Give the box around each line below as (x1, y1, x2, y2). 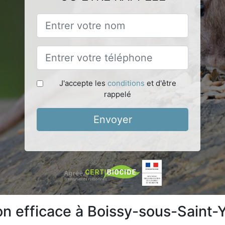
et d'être (144, 78, 176, 88)
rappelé (104, 89, 131, 99)
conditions (107, 78, 145, 88)
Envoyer (93, 113, 132, 126)
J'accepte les (59, 78, 107, 88)
